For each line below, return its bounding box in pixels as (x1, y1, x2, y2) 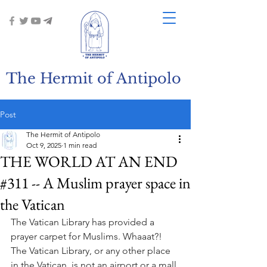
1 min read (63, 141, 97, 150)
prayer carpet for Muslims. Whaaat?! (11, 231, 164, 242)
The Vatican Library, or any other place (11, 245, 173, 256)
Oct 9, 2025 (26, 141, 61, 150)
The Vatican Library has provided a (11, 216, 157, 228)
